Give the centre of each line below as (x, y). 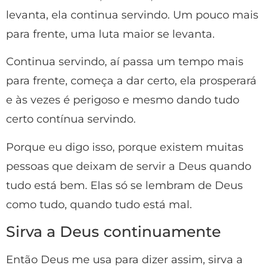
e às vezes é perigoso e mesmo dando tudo (123, 100)
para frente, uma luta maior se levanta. (110, 34)
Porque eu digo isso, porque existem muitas (125, 147)
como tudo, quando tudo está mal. (99, 204)
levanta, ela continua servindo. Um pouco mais (132, 15)
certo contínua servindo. (71, 119)
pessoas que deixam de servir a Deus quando (129, 166)
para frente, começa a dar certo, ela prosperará (131, 81)
